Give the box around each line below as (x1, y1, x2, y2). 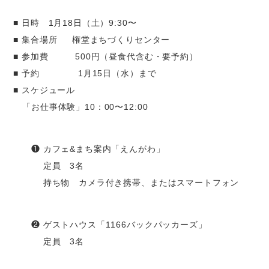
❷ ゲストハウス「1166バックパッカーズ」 (13, 220, 207, 230)
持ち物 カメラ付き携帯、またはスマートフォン (13, 178, 240, 188)
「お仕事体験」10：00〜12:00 (13, 102, 148, 112)
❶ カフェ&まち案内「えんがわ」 (13, 144, 165, 154)
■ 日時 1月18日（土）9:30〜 (13, 18, 137, 28)
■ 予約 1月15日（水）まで (13, 68, 157, 79)
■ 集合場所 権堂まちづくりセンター (13, 35, 171, 45)
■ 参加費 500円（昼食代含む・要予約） (13, 52, 207, 62)
